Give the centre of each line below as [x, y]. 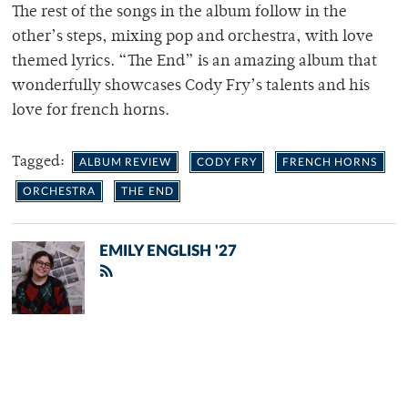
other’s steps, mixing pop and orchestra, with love [193, 37]
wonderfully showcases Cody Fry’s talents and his [191, 86]
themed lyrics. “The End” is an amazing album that [194, 61]
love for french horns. [92, 111]
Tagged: [40, 162]
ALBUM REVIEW [125, 162]
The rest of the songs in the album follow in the [179, 12]
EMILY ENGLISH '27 [168, 250]
